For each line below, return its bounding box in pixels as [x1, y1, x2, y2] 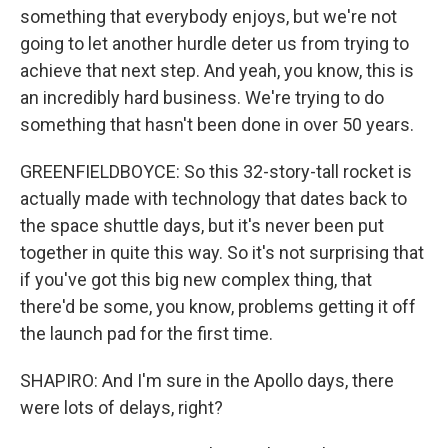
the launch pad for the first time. [20, 323, 273, 344]
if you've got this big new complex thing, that [20, 269, 372, 290]
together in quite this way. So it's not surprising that [20, 242, 424, 263]
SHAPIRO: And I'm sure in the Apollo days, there [20, 370, 394, 391]
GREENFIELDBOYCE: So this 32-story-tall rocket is [20, 161, 412, 182]
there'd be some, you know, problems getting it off [20, 296, 416, 317]
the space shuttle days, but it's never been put [20, 215, 384, 236]
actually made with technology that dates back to [20, 188, 407, 209]
